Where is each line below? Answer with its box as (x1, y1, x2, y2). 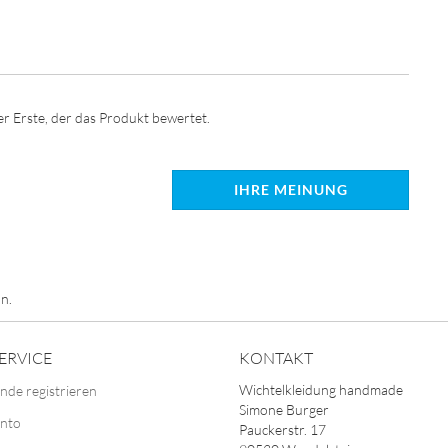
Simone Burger (239, 401, 329, 418)
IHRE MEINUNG (233, 181, 348, 198)
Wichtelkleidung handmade (239, 381, 403, 398)
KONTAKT (239, 348, 313, 368)
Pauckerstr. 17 (239, 421, 326, 438)
